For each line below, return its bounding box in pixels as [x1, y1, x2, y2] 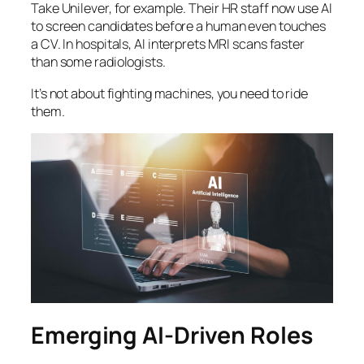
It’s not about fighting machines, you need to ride [31, 84, 308, 102]
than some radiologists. [31, 53, 166, 71]
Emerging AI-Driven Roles [31, 318, 313, 351]
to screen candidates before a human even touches [31, 17, 327, 36]
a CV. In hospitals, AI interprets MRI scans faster [31, 35, 305, 54]
